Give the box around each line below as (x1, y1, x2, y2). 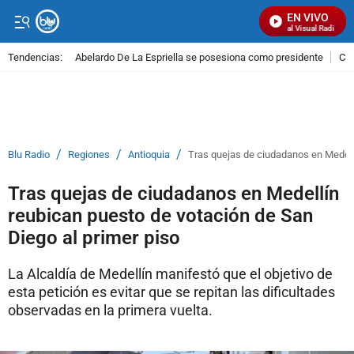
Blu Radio (8, 149, 50, 160)
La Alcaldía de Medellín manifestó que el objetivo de (8, 265, 333, 282)
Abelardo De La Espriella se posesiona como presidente (75, 51, 323, 63)
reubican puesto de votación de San (8, 205, 313, 227)
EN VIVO (287, 11, 329, 24)
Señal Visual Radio (269, 24, 335, 32)
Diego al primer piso (8, 227, 180, 249)
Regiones (68, 149, 110, 160)
